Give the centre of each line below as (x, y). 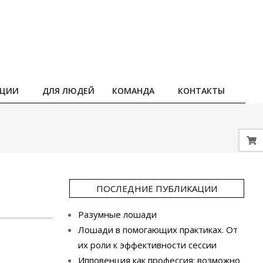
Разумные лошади (117, 214)
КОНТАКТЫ (201, 91)
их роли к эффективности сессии (147, 245)
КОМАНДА (133, 91)
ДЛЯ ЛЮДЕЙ (68, 91)
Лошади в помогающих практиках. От (158, 230)
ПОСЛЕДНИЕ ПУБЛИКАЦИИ (156, 188)
